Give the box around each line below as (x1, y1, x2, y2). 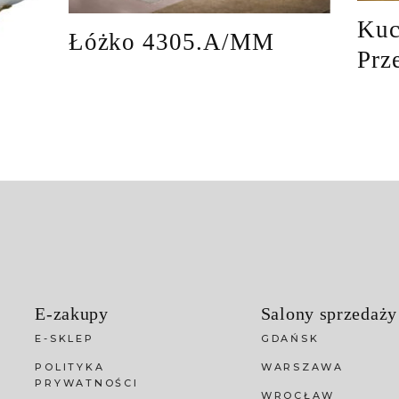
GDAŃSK (260, 332, 320, 346)
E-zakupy (35, 304, 109, 324)
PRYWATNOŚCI (35, 377, 139, 390)
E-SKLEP (35, 332, 94, 346)
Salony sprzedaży (260, 304, 397, 324)
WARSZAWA (260, 361, 344, 374)
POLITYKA (35, 361, 105, 374)
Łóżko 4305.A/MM (68, 28, 274, 55)
